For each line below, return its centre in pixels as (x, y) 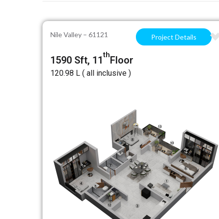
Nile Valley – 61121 (79, 34)
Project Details (174, 37)
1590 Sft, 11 (77, 60)
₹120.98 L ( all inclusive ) (91, 73)
